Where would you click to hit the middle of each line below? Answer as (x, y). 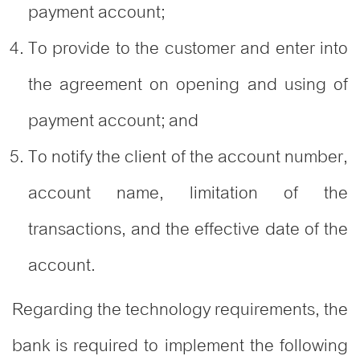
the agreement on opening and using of (188, 84)
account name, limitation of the (188, 193)
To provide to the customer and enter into (188, 48)
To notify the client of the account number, (188, 157)
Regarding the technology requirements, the (180, 309)
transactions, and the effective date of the (188, 229)
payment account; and (114, 121)
